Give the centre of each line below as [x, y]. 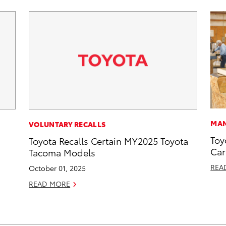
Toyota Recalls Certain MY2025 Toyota [109, 141]
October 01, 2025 [58, 168]
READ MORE [50, 184]
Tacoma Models [62, 152]
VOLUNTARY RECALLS [67, 124]
